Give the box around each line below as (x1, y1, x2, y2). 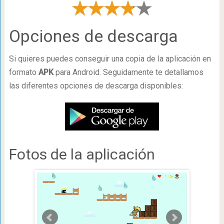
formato (8, 67, 38, 77)
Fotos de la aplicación (8, 145, 155, 163)
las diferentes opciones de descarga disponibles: (8, 81, 183, 90)
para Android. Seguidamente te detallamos (53, 67, 203, 77)
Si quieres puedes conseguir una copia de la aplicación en (8, 54, 211, 63)
